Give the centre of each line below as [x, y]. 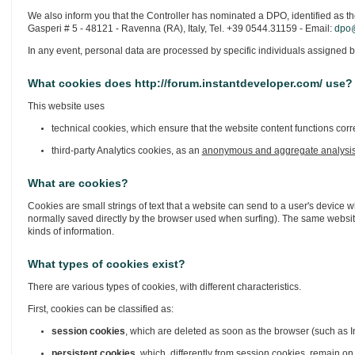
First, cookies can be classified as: [100, 309]
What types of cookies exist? [106, 264]
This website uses [66, 106]
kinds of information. [71, 231]
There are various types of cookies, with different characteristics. [164, 287]
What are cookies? [78, 183]
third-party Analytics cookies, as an [126, 151]
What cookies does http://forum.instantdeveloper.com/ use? [190, 83]
